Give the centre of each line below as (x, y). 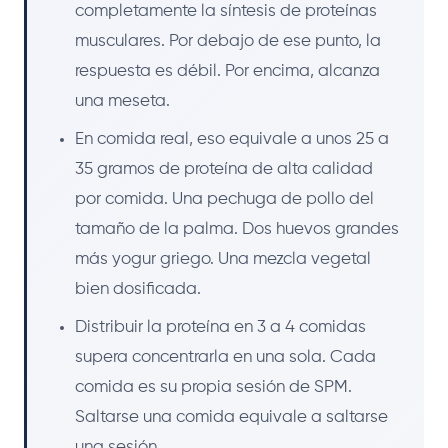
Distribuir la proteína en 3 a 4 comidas (220, 327)
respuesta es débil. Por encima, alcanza (227, 71)
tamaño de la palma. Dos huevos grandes (237, 229)
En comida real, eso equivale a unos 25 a (232, 139)
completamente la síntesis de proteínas (226, 11)
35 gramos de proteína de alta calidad (224, 169)
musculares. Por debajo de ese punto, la (228, 41)
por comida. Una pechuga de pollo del (224, 199)
